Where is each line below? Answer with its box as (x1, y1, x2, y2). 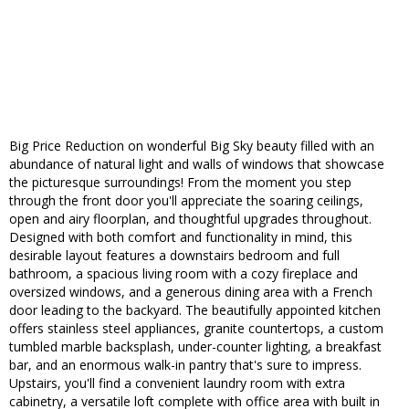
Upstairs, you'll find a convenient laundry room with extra (9, 374, 345, 393)
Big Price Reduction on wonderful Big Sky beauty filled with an (9, 137, 374, 155)
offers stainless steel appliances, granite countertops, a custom (9, 320, 383, 338)
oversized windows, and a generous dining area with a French (9, 283, 372, 301)
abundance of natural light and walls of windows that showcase (9, 155, 384, 173)
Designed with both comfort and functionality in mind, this (9, 228, 352, 246)
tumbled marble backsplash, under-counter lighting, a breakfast (9, 338, 382, 356)
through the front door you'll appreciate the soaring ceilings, (9, 192, 363, 210)
